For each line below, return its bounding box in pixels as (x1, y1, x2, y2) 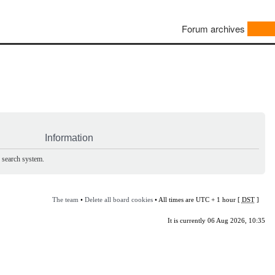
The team (52, 195, 79, 203)
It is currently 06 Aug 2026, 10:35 (167, 216, 265, 224)
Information (45, 132, 93, 143)
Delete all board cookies (84, 195, 153, 203)
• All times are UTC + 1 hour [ (152, 195, 242, 203)
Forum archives (182, 22, 245, 36)
